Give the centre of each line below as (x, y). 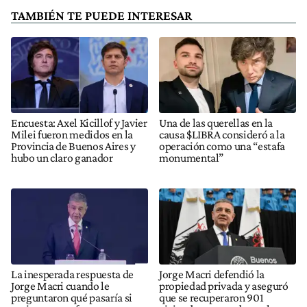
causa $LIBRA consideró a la (222, 134)
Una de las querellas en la (216, 122)
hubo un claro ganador (62, 157)
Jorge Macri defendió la (212, 274)
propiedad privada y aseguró (224, 286)
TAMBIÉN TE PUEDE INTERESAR (101, 15)
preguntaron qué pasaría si (72, 298)
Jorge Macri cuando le (60, 286)
